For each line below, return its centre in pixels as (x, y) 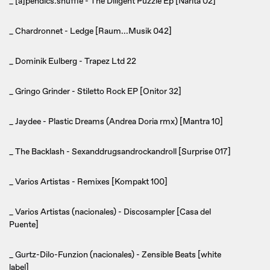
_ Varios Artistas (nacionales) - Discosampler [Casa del (110, 212)
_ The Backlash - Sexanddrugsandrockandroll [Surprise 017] (120, 152)
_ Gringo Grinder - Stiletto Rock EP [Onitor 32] (95, 91)
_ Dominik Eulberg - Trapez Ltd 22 (73, 61)
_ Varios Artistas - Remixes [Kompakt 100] (88, 182)
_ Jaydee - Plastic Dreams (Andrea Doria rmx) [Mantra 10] (116, 121)
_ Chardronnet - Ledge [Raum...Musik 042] (90, 31)
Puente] (24, 224)
